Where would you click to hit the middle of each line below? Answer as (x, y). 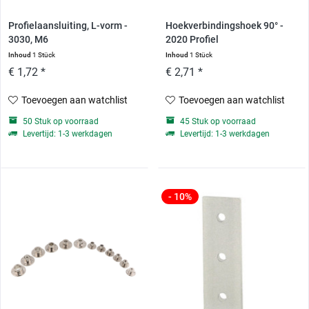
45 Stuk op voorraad (217, 121)
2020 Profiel (192, 39)
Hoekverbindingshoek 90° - (224, 26)
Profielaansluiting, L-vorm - (68, 26)
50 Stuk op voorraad (60, 121)
